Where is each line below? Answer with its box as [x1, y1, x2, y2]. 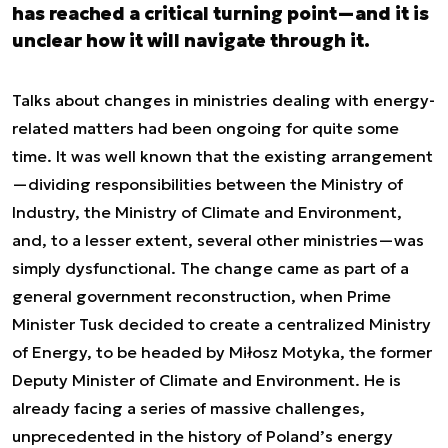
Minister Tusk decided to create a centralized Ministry [12, 314, 431, 334]
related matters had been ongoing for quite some [12, 118, 399, 138]
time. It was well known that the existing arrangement [12, 146, 433, 166]
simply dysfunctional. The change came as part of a [12, 258, 409, 278]
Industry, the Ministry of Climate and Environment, [12, 202, 402, 222]
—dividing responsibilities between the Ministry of [12, 174, 403, 194]
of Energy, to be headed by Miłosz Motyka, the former [12, 342, 432, 362]
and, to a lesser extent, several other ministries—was [12, 230, 424, 250]
